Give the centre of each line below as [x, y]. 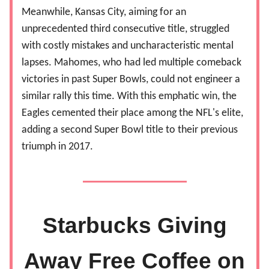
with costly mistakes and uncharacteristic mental [128, 46]
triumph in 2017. [57, 147]
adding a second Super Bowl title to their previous [130, 130]
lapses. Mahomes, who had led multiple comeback [131, 63]
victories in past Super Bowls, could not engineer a [131, 80]
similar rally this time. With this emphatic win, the [129, 97]
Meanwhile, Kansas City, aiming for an [104, 13]
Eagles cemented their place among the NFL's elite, [132, 113]
